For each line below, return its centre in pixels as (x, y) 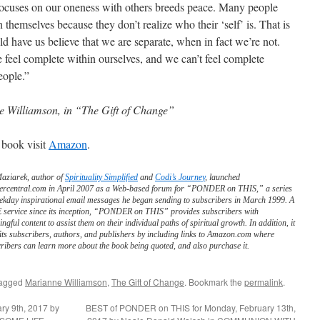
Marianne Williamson (66, 282)
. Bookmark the (214, 282)
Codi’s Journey (180, 177)
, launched (222, 177)
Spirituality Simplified (101, 177)
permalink (264, 282)
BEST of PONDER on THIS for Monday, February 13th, (191, 307)
